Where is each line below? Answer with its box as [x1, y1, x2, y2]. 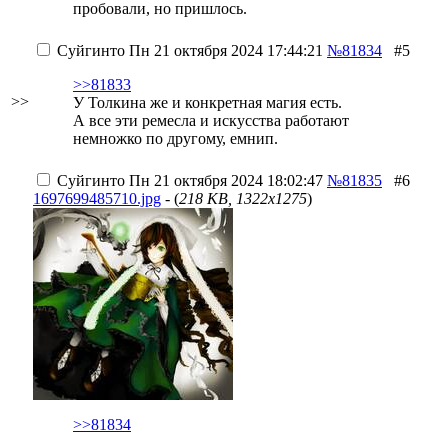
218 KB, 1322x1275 [179, 190, 307, 207]
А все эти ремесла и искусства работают [73, 112, 349, 129]
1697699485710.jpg [33, 190, 161, 207]
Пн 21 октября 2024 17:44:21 [125, 42, 323, 59]
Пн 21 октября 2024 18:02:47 [125, 172, 323, 189]
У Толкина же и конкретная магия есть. [73, 94, 342, 111]
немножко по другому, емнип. [73, 130, 278, 147]
